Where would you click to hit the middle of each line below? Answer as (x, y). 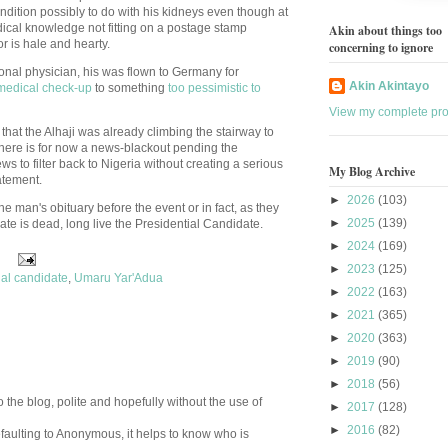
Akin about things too (385, 30)
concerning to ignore (381, 47)
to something (130, 87)
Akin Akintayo (389, 85)
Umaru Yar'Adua (118, 277)
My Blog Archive (372, 172)
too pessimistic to (214, 87)
